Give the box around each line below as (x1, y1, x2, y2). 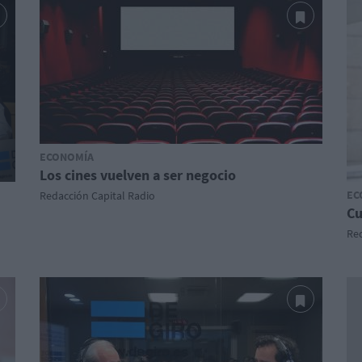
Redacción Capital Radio (40, 188, 155, 203)
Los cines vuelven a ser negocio (40, 166, 236, 184)
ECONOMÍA (40, 149, 94, 164)
